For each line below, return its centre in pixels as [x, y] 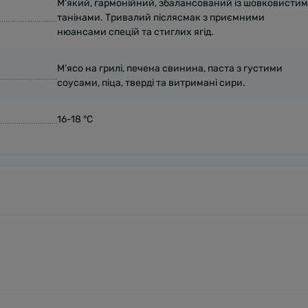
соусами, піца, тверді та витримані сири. [151, 83]
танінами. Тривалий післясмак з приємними [161, 18]
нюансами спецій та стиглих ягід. [135, 32]
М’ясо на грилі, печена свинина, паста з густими [169, 68]
